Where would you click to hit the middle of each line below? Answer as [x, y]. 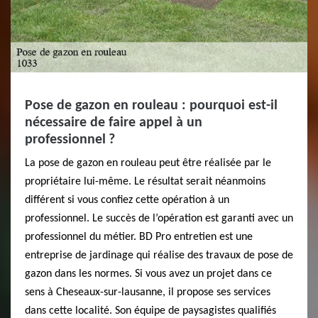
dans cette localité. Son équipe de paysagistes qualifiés [150, 311]
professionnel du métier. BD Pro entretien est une [139, 237]
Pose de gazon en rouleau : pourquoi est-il [151, 106]
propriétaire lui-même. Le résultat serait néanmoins [145, 182]
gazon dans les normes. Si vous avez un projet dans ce [148, 274]
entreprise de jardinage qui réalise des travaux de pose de [159, 256]
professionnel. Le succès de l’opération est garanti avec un [159, 219]
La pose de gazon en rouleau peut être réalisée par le [148, 163]
